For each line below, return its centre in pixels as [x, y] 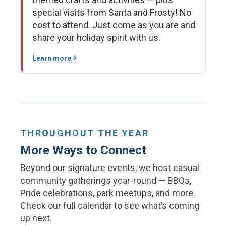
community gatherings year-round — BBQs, [106, 181]
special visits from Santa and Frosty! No [112, 12]
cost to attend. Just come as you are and [114, 25]
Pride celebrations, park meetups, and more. [108, 193]
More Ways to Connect [83, 151]
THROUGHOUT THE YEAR [85, 133]
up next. [36, 218]
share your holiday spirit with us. [96, 37]
